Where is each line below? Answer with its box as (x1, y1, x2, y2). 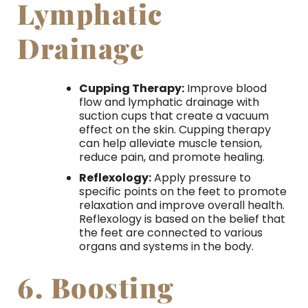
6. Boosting (17, 268, 175, 305)
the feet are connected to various (78, 224, 263, 241)
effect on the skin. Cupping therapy (78, 122, 271, 138)
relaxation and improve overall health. (78, 197, 285, 213)
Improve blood (184, 80, 267, 97)
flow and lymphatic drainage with (78, 94, 259, 111)
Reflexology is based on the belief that (78, 210, 285, 227)
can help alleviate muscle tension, (78, 135, 262, 152)
